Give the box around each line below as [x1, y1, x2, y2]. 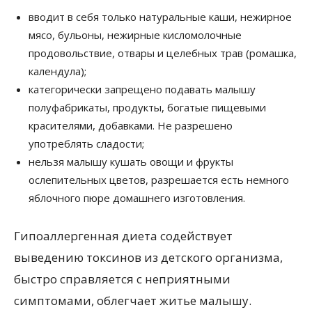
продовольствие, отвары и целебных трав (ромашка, [29, 45, 297, 60]
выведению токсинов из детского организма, [14, 249, 283, 265]
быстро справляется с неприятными [14, 270, 231, 287]
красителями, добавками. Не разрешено [29, 118, 233, 132]
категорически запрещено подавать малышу [29, 81, 256, 96]
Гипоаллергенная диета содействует [14, 227, 233, 244]
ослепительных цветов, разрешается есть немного [29, 172, 289, 187]
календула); [29, 63, 86, 78]
